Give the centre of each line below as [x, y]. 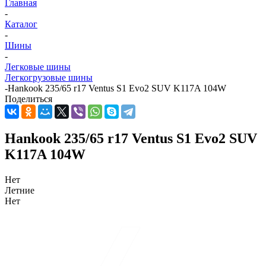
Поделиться [28, 99]
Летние [20, 190]
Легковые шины [38, 67]
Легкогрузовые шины [49, 78]
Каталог [21, 24]
